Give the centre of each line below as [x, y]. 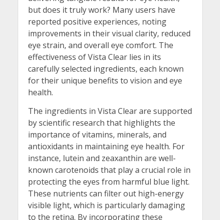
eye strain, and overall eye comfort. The [100, 45]
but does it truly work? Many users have [101, 10]
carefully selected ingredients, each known [106, 69]
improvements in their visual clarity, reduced [109, 34]
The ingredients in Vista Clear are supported [110, 111]
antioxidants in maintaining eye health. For [106, 146]
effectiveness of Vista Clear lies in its [94, 57]
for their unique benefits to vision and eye [105, 81]
